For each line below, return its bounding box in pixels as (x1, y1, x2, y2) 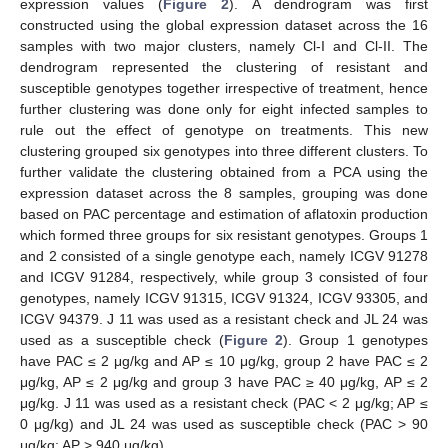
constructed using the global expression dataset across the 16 (20, 17, 428, 34)
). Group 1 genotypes (283, 332, 429, 349)
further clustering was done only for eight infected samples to (20, 101, 428, 118)
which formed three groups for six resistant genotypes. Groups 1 (20, 227, 428, 244)
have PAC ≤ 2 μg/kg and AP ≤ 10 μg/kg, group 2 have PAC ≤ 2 (20, 353, 428, 370)
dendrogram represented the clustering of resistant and (20, 59, 428, 76)
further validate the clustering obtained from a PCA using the (20, 164, 428, 181)
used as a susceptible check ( (20, 332, 224, 349)
